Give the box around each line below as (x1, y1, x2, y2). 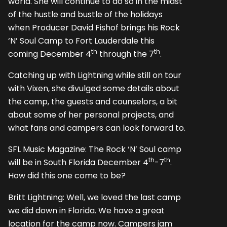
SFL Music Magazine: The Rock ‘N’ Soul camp (8, 143, 181, 156)
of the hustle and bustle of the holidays (8, 8, 163, 20)
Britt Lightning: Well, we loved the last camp (8, 191, 181, 203)
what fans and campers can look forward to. (8, 122, 185, 134)
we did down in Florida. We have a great (8, 204, 165, 216)
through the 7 (97, 48, 154, 60)
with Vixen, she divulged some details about (8, 83, 179, 95)
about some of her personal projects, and (8, 109, 174, 121)
